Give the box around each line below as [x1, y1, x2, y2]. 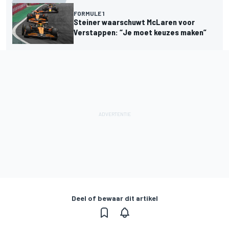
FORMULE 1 [74, 9, 104, 17]
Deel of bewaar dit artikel [71, 193, 158, 202]
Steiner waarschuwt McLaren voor [74, 16, 195, 27]
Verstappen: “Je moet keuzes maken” [74, 27, 207, 37]
